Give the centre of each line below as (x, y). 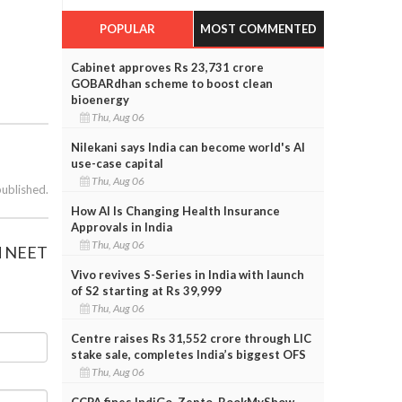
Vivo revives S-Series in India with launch (187, 274)
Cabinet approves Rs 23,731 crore (167, 67)
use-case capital (117, 163)
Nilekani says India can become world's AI (188, 147)
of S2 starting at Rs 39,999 (146, 290)
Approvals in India (121, 227)
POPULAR (127, 28)
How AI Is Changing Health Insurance (175, 210)
